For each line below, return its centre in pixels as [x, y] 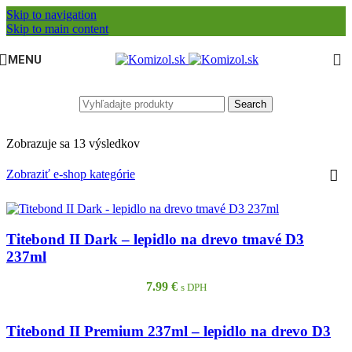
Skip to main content [57, 29]
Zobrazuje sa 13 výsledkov [73, 143]
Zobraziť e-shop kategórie [71, 174]
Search [250, 104]
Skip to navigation [51, 15]
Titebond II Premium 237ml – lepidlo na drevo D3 [169, 332]
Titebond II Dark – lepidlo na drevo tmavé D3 [155, 239]
